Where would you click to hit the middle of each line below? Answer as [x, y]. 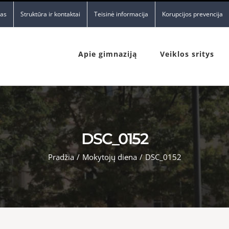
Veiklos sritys [187, 54]
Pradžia [61, 157]
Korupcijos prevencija [192, 14]
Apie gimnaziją [108, 54]
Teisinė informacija [121, 14]
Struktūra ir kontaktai [50, 14]
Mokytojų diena [109, 157]
